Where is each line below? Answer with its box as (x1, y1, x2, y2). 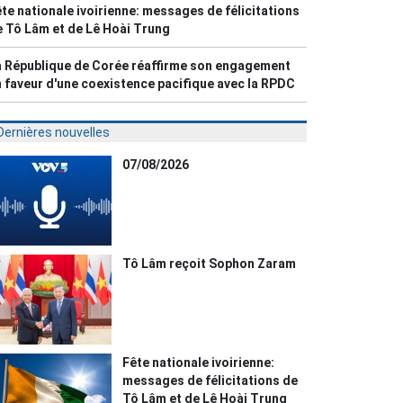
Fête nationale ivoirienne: (122, 355, 275, 371)
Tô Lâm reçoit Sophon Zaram (122, 256, 297, 272)
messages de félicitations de (122, 373, 299, 389)
